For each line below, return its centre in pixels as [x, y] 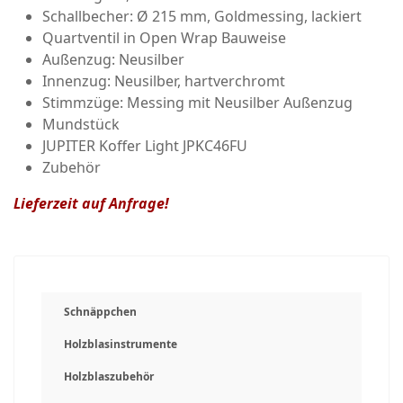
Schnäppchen [100, 312]
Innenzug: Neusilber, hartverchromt [164, 81]
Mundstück [81, 124]
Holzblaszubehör [109, 376]
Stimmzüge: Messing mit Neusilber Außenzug [197, 103]
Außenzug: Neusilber [113, 59]
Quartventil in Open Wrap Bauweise [164, 38]
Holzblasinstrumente [121, 344]
